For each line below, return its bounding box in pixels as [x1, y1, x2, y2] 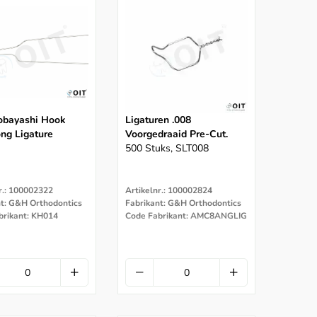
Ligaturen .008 [125, 113, 191, 127]
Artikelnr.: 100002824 [125, 185, 212, 197]
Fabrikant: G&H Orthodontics [125, 197, 241, 209]
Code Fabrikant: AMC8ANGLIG [125, 210, 247, 222]
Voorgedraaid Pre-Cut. [125, 127, 228, 142]
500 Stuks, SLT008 [125, 142, 209, 156]
